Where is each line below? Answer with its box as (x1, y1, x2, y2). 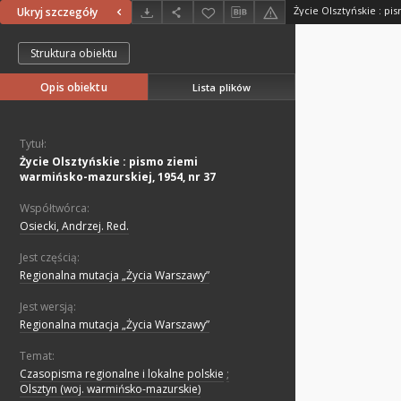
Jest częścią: (20, 250, 80, 266)
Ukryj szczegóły (17, 4, 98, 21)
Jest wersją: (20, 299, 76, 315)
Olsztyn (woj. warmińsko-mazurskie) (20, 381, 200, 397)
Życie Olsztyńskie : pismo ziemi (20, 154, 198, 170)
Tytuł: (20, 136, 47, 152)
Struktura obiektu (30, 46, 117, 62)
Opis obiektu (40, 80, 107, 96)
